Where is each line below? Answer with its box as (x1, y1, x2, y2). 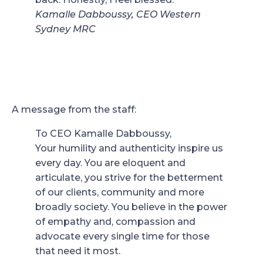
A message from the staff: (12, 103, 136, 115)
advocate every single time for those (35, 230, 210, 242)
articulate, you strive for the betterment (35, 171, 223, 183)
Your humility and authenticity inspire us (35, 142, 223, 154)
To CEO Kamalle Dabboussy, (35, 127, 171, 139)
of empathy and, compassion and (35, 215, 195, 227)
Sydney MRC (35, 23, 96, 35)
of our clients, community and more (35, 186, 204, 198)
